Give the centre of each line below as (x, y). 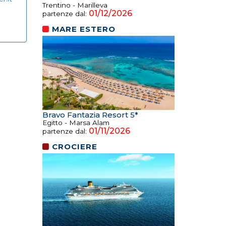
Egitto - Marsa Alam (76, 123)
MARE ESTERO (83, 29)
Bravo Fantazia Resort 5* (90, 115)
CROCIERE (74, 147)
